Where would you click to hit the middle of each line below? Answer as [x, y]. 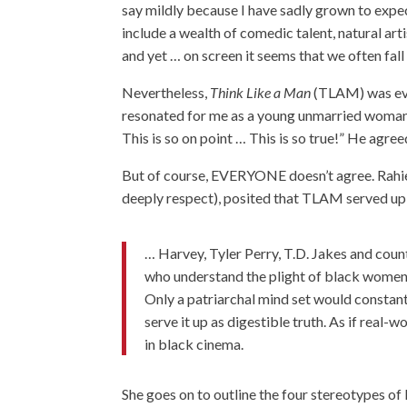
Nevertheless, [166, 92]
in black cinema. [194, 344]
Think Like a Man [262, 92]
